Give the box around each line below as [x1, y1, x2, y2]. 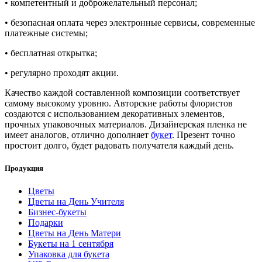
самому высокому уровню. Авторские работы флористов [5, 98, 233, 108]
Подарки [28, 218, 63, 228]
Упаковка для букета [28, 249, 109, 260]
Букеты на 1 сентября [28, 239, 113, 249]
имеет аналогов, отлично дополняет [5, 129, 151, 140]
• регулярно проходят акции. [5, 67, 119, 78]
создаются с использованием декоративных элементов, [5, 108, 225, 119]
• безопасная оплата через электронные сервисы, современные [5, 17, 255, 27]
